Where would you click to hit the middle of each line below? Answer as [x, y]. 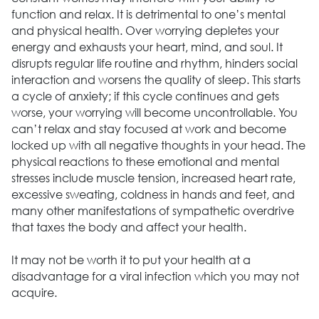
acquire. [34, 292]
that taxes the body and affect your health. [129, 226]
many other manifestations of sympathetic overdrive [152, 210]
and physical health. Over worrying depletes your [145, 30]
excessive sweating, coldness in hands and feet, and [153, 194]
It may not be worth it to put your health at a [131, 259]
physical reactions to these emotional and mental [145, 161]
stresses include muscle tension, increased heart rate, [153, 177]
